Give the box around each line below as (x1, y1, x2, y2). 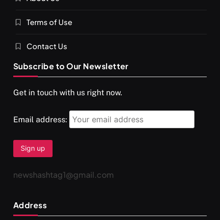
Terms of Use (27, 17, 72, 27)
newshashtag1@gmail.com (13, 169, 114, 180)
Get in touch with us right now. (13, 87, 122, 97)
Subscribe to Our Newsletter (13, 60, 129, 71)
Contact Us (27, 41, 67, 51)
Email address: (13, 114, 69, 124)
